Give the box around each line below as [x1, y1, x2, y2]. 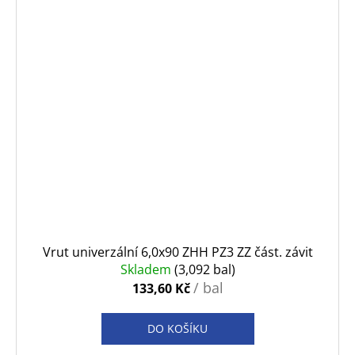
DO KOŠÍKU [147, 321, 208, 337]
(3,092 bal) [174, 261, 235, 279]
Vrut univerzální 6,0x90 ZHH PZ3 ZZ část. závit [42, 243, 313, 261]
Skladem [120, 261, 174, 279]
